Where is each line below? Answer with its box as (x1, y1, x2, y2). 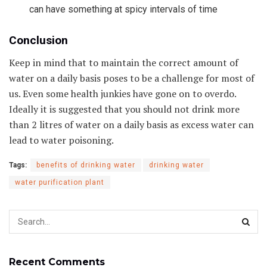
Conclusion (9, 33, 68, 48)
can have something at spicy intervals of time (29, 3, 218, 15)
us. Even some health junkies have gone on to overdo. (9, 87, 236, 101)
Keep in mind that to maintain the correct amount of (9, 56, 238, 70)
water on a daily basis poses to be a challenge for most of (9, 72, 254, 85)
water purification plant (15, 178, 104, 187)
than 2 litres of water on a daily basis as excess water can (9, 118, 254, 132)
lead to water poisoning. (9, 133, 114, 147)
